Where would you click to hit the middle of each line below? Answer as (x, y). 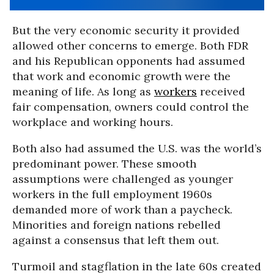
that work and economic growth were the (121, 76)
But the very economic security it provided (126, 30)
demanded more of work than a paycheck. (122, 209)
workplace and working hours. (93, 122)
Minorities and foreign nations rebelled (117, 225)
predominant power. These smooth (104, 164)
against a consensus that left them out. (116, 240)
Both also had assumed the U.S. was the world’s (137, 148)
